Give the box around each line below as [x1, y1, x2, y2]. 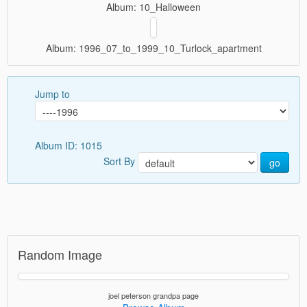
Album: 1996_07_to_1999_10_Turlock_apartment [45, 41, 262, 55]
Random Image [18, 245, 102, 263]
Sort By [103, 153, 138, 168]
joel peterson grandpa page [108, 290, 199, 301]
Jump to [35, 87, 70, 101]
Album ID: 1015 [35, 138, 105, 152]
